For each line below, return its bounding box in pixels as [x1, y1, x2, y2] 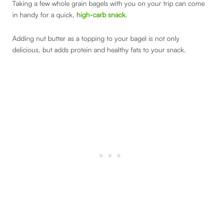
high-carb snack [76, 10, 125, 19]
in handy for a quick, [12, 10, 76, 19]
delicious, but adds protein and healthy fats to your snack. [12, 45, 188, 54]
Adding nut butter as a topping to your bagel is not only [12, 34, 180, 42]
